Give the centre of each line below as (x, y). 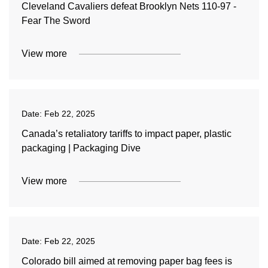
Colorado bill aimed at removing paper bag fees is (127, 261)
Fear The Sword (56, 21)
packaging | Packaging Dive (81, 148)
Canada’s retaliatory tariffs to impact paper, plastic (126, 134)
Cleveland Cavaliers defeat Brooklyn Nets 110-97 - (129, 6)
